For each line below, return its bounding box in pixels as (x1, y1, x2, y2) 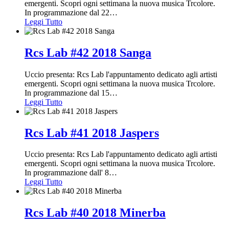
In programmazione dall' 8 (25, 168, 109, 177)
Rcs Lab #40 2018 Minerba (25, 206, 166, 220)
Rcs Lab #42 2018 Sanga (25, 45, 151, 59)
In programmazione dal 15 (25, 88, 109, 97)
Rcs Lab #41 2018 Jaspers (25, 126, 159, 140)
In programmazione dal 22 (25, 8, 109, 17)
